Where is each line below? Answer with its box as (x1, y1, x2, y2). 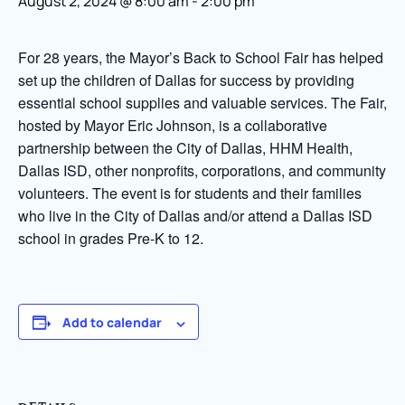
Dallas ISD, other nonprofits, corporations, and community (18, 160, 386, 182)
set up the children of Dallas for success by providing (18, 70, 354, 91)
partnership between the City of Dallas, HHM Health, (18, 137, 353, 159)
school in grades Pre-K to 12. (18, 228, 203, 250)
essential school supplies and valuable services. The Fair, (18, 92, 387, 114)
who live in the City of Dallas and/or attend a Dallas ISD (18, 205, 372, 227)
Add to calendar (61, 314, 162, 332)
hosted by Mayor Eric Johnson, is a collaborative (18, 115, 327, 137)
